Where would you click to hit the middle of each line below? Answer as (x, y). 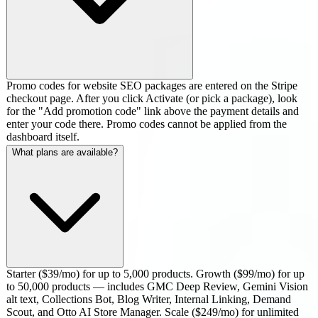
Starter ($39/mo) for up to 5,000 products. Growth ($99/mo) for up (155, 273)
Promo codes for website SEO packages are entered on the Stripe (152, 85)
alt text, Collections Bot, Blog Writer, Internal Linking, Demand (149, 299)
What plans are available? (65, 152)
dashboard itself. (43, 136)
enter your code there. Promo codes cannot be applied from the (147, 124)
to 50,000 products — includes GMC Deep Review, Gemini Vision (157, 286)
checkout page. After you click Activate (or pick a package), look (152, 98)
